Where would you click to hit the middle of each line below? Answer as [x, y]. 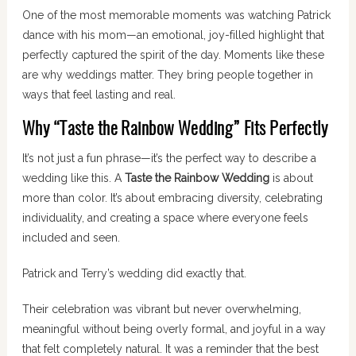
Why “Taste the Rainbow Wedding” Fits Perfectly [175, 129]
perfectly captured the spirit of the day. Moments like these [173, 54]
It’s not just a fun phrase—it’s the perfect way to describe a [169, 158]
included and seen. [71, 238]
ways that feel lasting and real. [99, 94]
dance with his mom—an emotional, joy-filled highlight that [173, 35]
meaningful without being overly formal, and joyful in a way [174, 329]
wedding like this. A [73, 178]
